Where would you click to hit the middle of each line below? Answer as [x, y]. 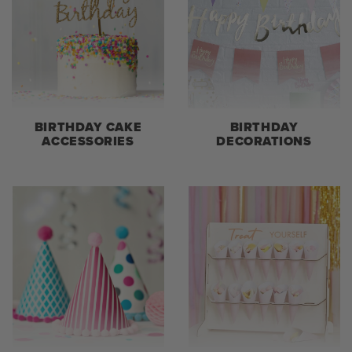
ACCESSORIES [88, 141]
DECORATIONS [264, 141]
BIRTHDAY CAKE [88, 126]
